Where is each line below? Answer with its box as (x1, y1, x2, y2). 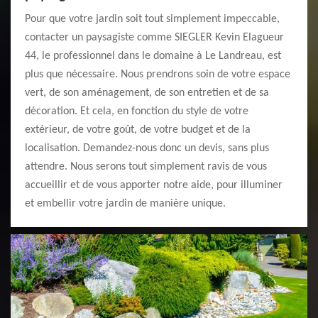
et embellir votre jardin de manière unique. (25, 198, 226, 209)
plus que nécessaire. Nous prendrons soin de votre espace (25, 69, 290, 80)
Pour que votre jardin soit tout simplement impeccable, (25, 13, 280, 25)
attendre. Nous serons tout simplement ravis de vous (25, 161, 267, 172)
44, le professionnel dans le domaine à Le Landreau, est (25, 50, 281, 62)
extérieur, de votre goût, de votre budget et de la (25, 124, 251, 136)
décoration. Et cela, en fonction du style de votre (25, 106, 248, 117)
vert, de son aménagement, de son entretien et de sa (25, 87, 269, 99)
